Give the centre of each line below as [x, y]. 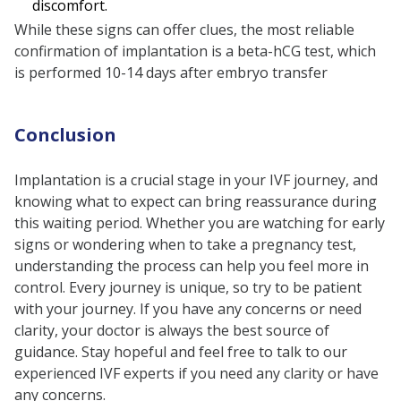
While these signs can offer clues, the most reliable [184, 30]
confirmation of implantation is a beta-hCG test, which [195, 51]
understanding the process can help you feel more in [192, 266]
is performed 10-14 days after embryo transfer [171, 73]
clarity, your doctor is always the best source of [172, 331]
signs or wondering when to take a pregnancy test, [185, 245]
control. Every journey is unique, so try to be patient [188, 288]
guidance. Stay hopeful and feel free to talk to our [181, 352]
